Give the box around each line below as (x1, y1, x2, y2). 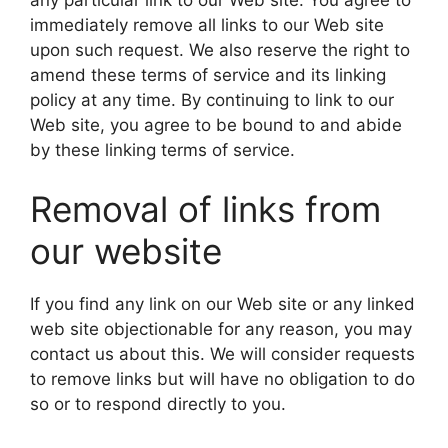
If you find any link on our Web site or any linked (30, 294, 415, 314)
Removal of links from (30, 188, 381, 230)
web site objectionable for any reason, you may (30, 319, 412, 339)
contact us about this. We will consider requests (30, 344, 415, 364)
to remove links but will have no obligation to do (30, 369, 415, 389)
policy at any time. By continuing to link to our (30, 89, 394, 110)
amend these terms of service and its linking (30, 64, 386, 85)
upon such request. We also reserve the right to (30, 39, 410, 60)
